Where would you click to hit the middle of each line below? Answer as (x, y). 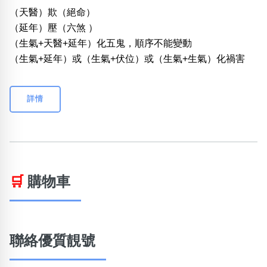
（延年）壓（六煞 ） (54, 28)
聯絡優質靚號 (52, 241)
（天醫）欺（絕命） (52, 13)
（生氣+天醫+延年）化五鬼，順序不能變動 (101, 44)
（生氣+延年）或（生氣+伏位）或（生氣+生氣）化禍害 (127, 59)
